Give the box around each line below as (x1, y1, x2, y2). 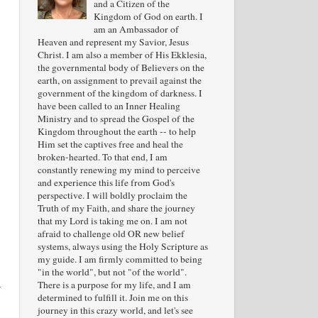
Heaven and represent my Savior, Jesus (37, 35, 189, 48)
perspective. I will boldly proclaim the (37, 189, 187, 202)
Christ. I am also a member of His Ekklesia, (37, 48, 207, 61)
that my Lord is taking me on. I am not (37, 214, 187, 227)
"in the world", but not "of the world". (37, 265, 187, 278)
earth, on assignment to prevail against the (37, 74, 202, 87)
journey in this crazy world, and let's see (37, 304, 193, 317)
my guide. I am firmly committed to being (37, 253, 202, 265)
